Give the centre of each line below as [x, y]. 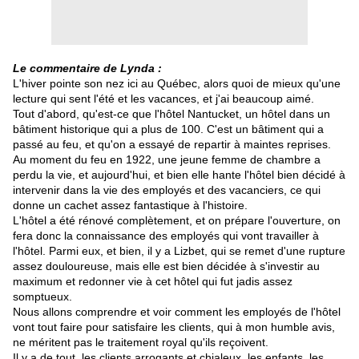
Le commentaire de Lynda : [87, 69]
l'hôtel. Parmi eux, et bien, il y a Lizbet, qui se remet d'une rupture [179, 251]
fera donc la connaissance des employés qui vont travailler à [166, 236]
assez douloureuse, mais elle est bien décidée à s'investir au [166, 266]
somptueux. [42, 297]
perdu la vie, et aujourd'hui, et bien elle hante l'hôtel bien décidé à [179, 175]
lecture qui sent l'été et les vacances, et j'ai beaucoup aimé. [163, 99]
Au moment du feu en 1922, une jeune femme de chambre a [167, 160]
